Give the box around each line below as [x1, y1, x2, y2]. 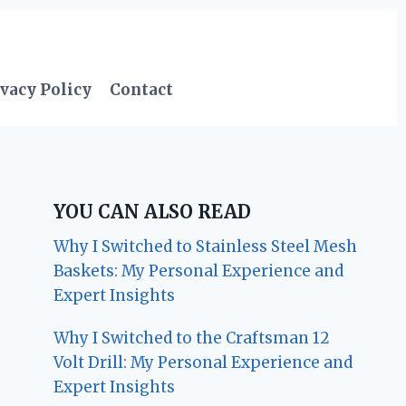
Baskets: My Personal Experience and [53, 261, 344, 282]
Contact [110, 79, 174, 100]
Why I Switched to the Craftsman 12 [53, 328, 331, 349]
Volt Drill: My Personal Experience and [53, 353, 353, 373]
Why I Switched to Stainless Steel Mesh [53, 237, 358, 257]
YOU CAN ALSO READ [53, 200, 252, 224]
